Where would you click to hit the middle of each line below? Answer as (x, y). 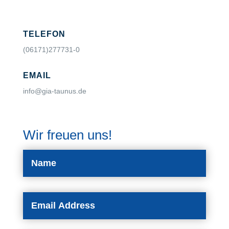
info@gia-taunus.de (54, 91)
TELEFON (44, 34)
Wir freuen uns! (67, 135)
